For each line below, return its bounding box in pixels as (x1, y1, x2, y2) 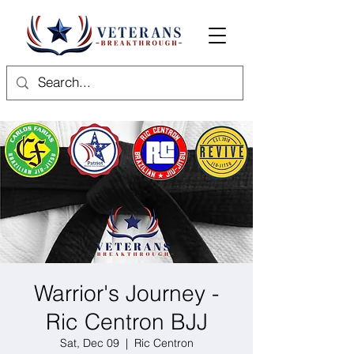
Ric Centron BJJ (45, 308, 208, 335)
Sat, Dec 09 (59, 336, 119, 350)
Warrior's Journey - (34, 280, 219, 307)
